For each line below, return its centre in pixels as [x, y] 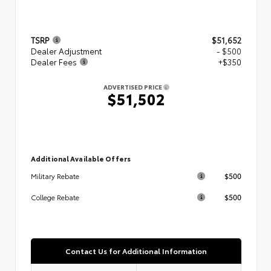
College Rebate [55, 197]
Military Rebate [55, 176]
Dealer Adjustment [66, 51]
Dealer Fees [54, 61]
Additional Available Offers [81, 158]
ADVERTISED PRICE [133, 87]
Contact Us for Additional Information [136, 250]
